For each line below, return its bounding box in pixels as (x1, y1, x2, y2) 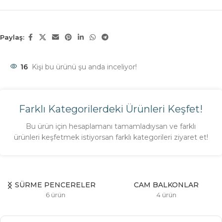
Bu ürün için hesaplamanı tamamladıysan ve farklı (26, 121, 196, 131)
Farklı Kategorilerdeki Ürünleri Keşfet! (19, 103, 203, 115)
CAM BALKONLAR (134, 180, 199, 189)
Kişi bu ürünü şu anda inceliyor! (32, 62, 137, 71)
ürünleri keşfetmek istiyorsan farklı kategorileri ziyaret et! (13, 132, 208, 142)
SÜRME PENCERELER (15, 180, 96, 189)
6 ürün (45, 190, 65, 199)
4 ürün (156, 190, 176, 199)
